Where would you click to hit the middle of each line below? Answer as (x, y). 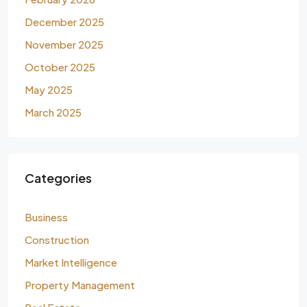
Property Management (80, 285)
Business (46, 217)
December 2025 (64, 22)
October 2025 (60, 67)
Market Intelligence (71, 262)
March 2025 (53, 112)
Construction (57, 240)
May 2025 (49, 89)
